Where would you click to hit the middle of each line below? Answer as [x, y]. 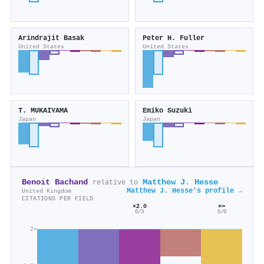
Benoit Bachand [55, 183]
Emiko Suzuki [167, 111]
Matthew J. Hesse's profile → [184, 191]
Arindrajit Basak [51, 39]
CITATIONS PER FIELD [58, 199]
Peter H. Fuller [174, 39]
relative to [115, 183]
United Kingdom [47, 191]
